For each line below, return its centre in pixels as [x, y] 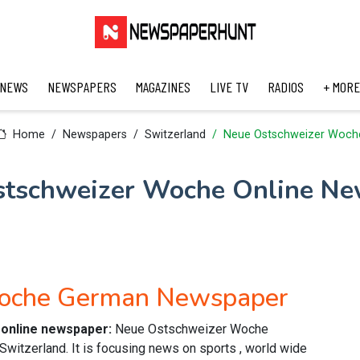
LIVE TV [229, 87]
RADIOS [285, 87]
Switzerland [175, 135]
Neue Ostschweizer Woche [192, 329]
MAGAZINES [163, 87]
